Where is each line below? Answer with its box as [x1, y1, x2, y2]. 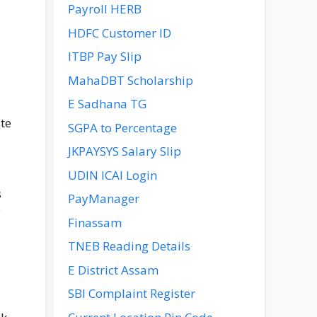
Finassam [68, 214, 122, 231]
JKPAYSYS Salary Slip [68, 143, 181, 159]
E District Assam [68, 261, 158, 278]
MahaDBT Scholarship [68, 71, 193, 88]
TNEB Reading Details [68, 238, 190, 254]
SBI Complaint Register [68, 285, 195, 301]
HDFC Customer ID [68, 24, 171, 41]
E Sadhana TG [68, 96, 146, 112]
